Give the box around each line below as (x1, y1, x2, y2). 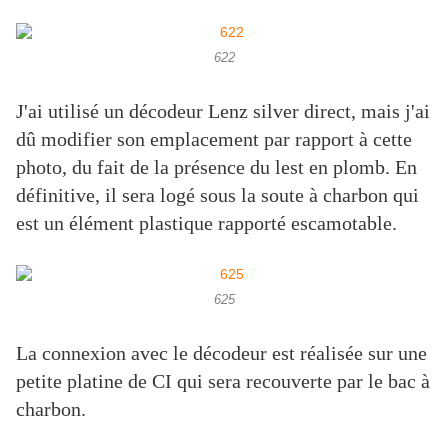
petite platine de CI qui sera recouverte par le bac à (16, 370, 430, 393)
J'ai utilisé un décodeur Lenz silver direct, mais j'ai (16, 100, 430, 123)
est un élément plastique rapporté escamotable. (16, 212, 402, 235)
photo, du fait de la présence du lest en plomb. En (16, 156, 417, 179)
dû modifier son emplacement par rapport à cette (16, 128, 412, 151)
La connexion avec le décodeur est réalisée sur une (16, 342, 427, 365)
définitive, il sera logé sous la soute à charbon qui (16, 184, 419, 207)
